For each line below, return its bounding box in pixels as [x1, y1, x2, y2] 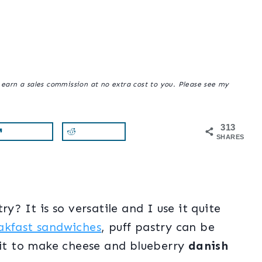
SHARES [216, 133, 244, 140]
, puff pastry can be [101, 220, 215, 234]
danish [188, 239, 229, 253]
